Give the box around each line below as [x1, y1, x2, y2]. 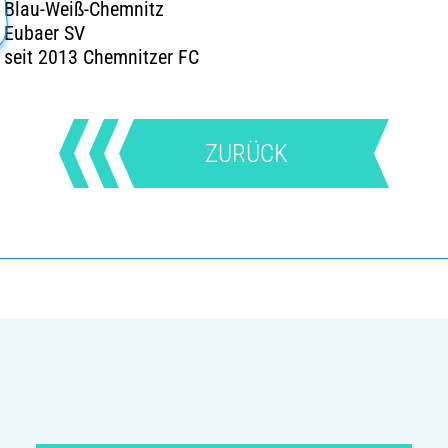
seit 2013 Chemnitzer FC [3, 45, 199, 69]
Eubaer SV [3, 21, 85, 45]
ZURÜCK [205, 139, 288, 168]
